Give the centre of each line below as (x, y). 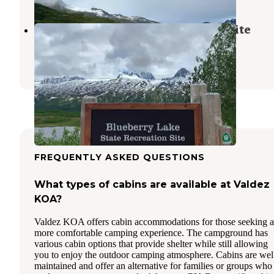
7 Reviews (118, 61)
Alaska (82, 46)
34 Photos (172, 61)
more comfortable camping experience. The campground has (151, 233)
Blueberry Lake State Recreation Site (143, 30)
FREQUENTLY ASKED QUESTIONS (120, 157)
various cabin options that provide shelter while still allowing (151, 244)
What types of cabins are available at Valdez (152, 185)
